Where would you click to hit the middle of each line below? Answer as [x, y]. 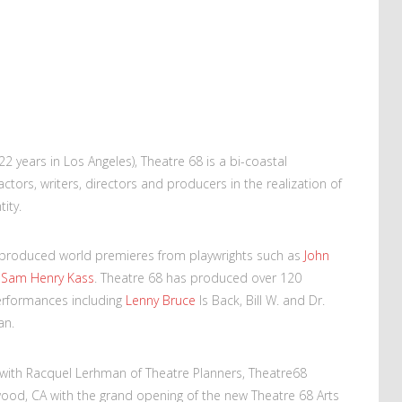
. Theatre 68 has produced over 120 [198, 278]
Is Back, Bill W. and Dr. [260, 301]
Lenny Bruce [161, 301]
